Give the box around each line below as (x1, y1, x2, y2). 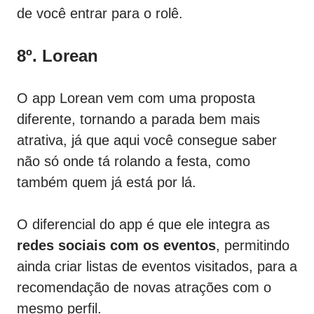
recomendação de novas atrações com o (17, 280, 271, 296)
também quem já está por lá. (17, 175, 196, 191)
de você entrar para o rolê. (17, 6, 183, 22)
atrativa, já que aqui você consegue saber (17, 132, 277, 149)
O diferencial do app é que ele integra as (17, 217, 270, 233)
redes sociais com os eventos (17, 238, 216, 254)
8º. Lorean (17, 46, 98, 66)
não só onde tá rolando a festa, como (17, 153, 250, 170)
